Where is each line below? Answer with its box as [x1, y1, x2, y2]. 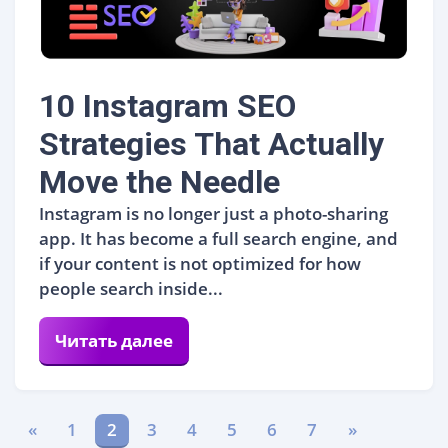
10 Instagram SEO [39, 86, 296, 125]
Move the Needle [39, 162, 280, 201]
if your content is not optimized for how [39, 251, 361, 275]
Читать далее [55, 328, 173, 352]
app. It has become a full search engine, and [39, 226, 398, 250]
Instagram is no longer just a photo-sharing [39, 201, 388, 225]
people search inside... [39, 276, 223, 300]
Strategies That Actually [39, 124, 384, 163]
